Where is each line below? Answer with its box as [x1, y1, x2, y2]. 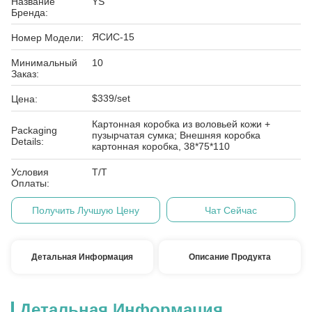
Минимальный [11, 57, 77, 68]
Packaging [11, 125, 57, 136]
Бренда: [11, 7, 48, 18]
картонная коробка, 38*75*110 [92, 141, 230, 152]
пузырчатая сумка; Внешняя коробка [92, 130, 260, 141]
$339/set [92, 93, 130, 104]
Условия [11, 166, 49, 178]
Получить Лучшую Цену [32, 205, 140, 216]
